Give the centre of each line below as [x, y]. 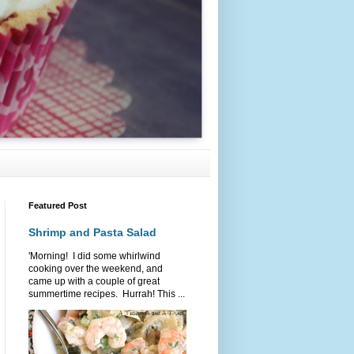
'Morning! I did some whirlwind [94, 256]
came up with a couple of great [94, 281]
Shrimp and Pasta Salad [92, 232]
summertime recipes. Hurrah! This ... [107, 294]
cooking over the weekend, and [96, 268]
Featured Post [58, 205]
